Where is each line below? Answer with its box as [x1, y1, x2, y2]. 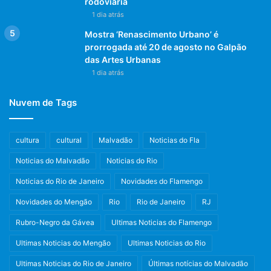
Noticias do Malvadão [16, 155, 90, 165]
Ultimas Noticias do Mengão [16, 238, 111, 247]
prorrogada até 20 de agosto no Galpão [85, 41, 247, 52]
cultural [56, 135, 82, 145]
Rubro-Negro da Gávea [16, 217, 94, 227]
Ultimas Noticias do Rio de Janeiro [16, 258, 131, 268]
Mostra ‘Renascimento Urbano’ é [85, 28, 218, 39]
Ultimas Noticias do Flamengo [111, 217, 212, 227]
